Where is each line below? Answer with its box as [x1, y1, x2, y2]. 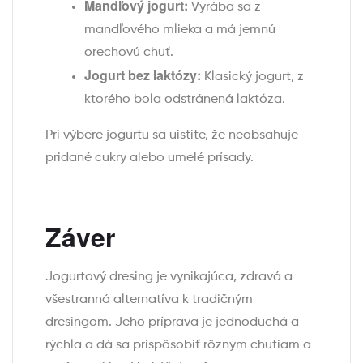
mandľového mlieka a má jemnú [84, 23, 275, 37]
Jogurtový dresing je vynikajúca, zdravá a [45, 271, 293, 284]
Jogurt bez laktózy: [84, 66, 201, 85]
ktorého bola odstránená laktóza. [84, 93, 285, 107]
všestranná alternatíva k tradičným [45, 293, 253, 307]
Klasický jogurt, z [201, 70, 304, 84]
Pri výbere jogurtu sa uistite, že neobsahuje [45, 129, 298, 143]
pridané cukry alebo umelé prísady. [45, 152, 254, 165]
